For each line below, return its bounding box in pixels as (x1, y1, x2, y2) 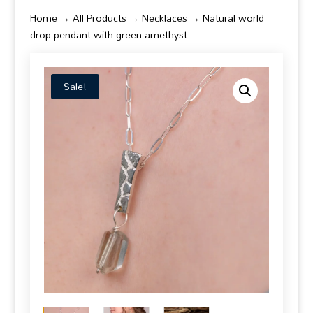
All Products (72, 8, 126, 27)
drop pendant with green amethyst (29, 25, 187, 44)
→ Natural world (187, 8, 264, 27)
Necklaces (141, 8, 187, 27)
